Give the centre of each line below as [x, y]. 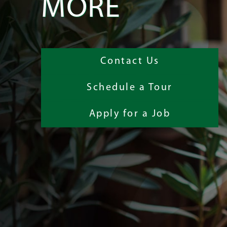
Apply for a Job [130, 114]
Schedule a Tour [130, 88]
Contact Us [130, 62]
